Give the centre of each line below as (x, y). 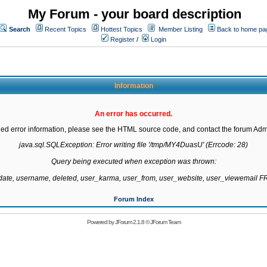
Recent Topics (66, 29)
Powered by (101, 222)
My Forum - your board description (135, 14)
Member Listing (181, 29)
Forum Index (133, 199)
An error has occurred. (133, 114)
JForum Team (165, 222)
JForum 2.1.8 (129, 222)
